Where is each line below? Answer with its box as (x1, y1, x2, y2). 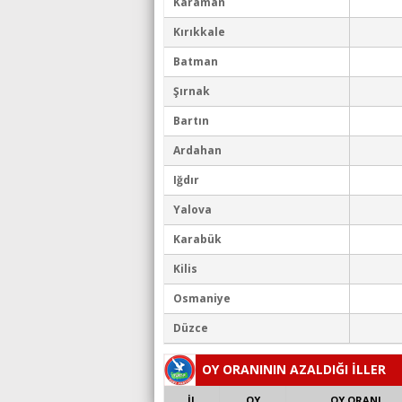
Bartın (173, 113, 209, 128)
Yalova (173, 202, 212, 217)
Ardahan (173, 143, 222, 158)
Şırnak (173, 83, 210, 99)
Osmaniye (173, 291, 231, 306)
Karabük (173, 232, 222, 247)
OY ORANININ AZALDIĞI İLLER (202, 361, 386, 378)
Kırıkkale (173, 24, 225, 39)
